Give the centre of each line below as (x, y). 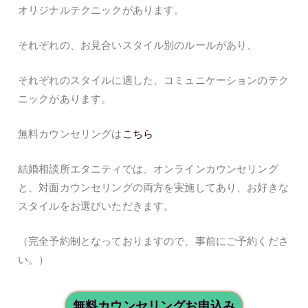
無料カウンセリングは (70, 134)
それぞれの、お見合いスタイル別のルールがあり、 (138, 46)
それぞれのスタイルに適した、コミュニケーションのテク (153, 81)
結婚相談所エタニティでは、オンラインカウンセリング (148, 169)
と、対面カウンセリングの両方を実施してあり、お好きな (153, 188)
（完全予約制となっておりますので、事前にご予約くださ (153, 242)
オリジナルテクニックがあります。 (101, 11)
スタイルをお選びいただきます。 (96, 207)
